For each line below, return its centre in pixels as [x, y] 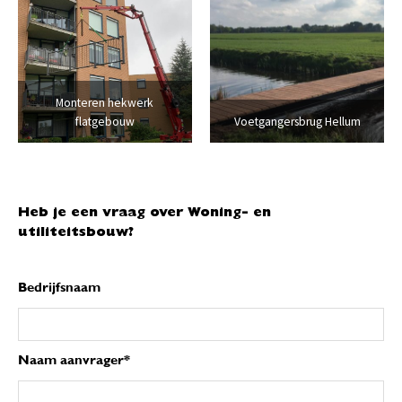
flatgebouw [105, 121]
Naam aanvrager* [74, 361]
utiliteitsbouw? [76, 233]
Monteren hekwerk [105, 102]
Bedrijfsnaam [59, 288]
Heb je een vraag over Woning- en [144, 214]
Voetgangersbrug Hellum [297, 121]
